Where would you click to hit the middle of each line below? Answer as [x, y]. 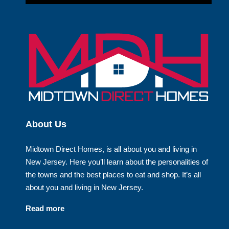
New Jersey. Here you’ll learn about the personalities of [117, 162]
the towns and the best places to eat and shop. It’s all [113, 174]
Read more [45, 208]
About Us [46, 124]
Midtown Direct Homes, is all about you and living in [111, 149]
